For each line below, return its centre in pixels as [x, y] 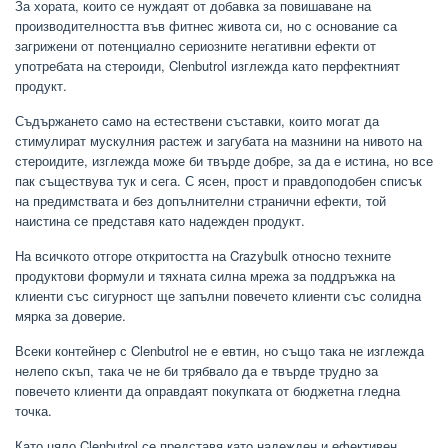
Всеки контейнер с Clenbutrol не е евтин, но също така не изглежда [219, 351]
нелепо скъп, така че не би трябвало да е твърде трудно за [196, 371]
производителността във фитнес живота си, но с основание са [206, 26]
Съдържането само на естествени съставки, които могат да [197, 121]
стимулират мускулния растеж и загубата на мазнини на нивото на [218, 141]
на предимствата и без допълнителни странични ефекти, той [200, 201]
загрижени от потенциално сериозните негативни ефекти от [195, 46]
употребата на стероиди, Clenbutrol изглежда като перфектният [207, 66]
